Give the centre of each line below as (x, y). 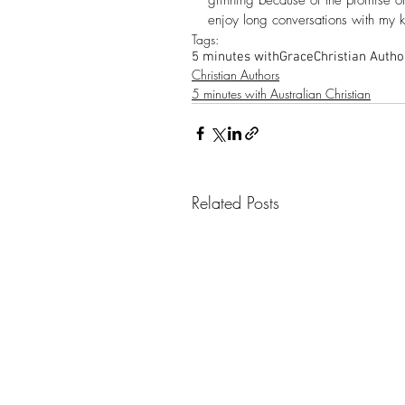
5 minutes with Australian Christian (281, 93)
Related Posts (235, 202)
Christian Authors (235, 74)
